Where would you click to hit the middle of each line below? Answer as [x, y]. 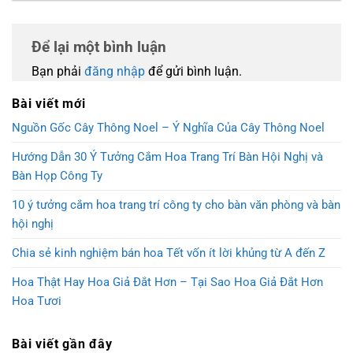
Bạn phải [58, 72]
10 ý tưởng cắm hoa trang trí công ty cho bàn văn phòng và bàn [176, 204]
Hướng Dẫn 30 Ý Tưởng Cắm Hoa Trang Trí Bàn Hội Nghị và [167, 156]
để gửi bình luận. [193, 72]
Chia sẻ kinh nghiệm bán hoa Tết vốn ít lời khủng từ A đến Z [169, 253]
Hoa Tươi [37, 301]
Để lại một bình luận [101, 47]
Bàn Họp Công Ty [57, 175]
